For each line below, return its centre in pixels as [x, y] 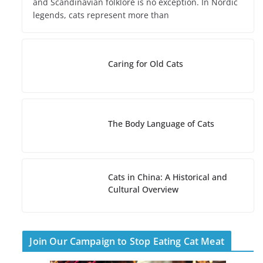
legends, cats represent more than [101, 15]
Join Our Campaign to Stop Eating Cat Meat [127, 242]
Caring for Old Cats [146, 63]
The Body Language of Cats [161, 123]
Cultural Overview [144, 190]
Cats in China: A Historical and [168, 177]
